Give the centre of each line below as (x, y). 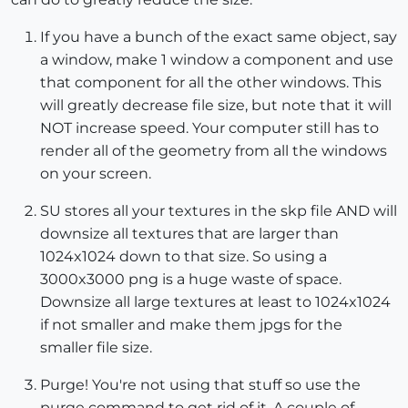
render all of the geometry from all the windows (214, 150)
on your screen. (96, 173)
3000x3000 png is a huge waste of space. (191, 279)
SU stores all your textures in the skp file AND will (219, 210)
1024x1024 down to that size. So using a (184, 256)
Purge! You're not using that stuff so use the (200, 384)
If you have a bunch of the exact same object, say (219, 36)
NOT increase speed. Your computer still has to (209, 127)
